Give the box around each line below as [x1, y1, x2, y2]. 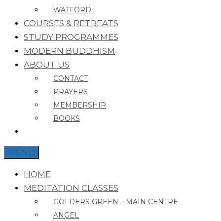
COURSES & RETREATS [24, 18, 118, 28]
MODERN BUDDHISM [24, 45, 115, 56]
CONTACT [53, 74, 88, 83]
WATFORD [53, 5, 91, 14]
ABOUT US [24, 59, 70, 70]
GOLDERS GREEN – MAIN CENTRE [53, 197, 178, 206]
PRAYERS [53, 87, 88, 96]
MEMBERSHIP [53, 100, 106, 110]
